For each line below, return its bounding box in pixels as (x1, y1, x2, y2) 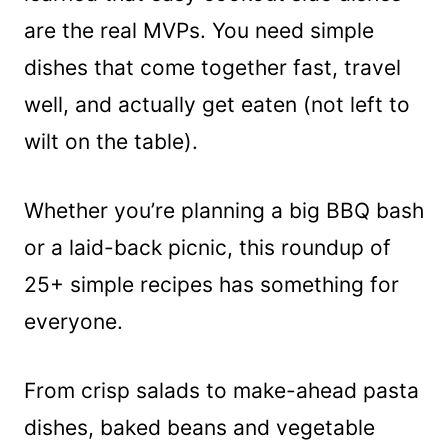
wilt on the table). (24, 128, 198, 154)
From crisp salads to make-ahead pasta (24, 377, 419, 403)
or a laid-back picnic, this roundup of (24, 234, 391, 260)
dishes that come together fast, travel (24, 54, 401, 80)
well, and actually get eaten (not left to (24, 91, 410, 117)
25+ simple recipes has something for (24, 271, 399, 297)
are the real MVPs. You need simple (24, 17, 374, 43)
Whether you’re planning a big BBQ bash (24, 197, 424, 223)
